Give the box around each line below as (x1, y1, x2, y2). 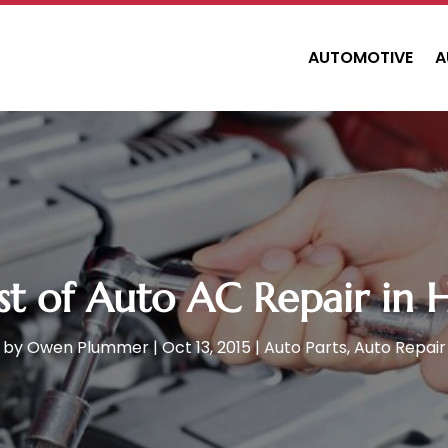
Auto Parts (263, 336, 347, 360)
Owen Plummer (26, 336, 149, 360)
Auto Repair (353, 336, 446, 360)
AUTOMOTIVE (308, 46, 413, 69)
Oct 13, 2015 (161, 336, 251, 360)
